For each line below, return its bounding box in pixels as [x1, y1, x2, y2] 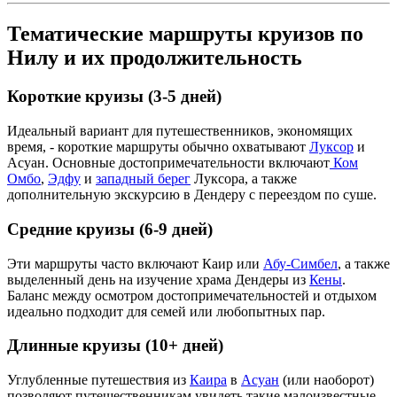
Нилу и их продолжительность [7, 45, 302, 69]
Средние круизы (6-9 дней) [7, 219, 213, 238]
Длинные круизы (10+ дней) [7, 336, 223, 355]
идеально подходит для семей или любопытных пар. [7, 303, 325, 319]
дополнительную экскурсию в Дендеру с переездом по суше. [7, 187, 377, 203]
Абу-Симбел [263, 255, 338, 271]
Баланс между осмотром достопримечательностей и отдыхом [7, 287, 377, 303]
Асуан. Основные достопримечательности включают [7, 155, 330, 171]
